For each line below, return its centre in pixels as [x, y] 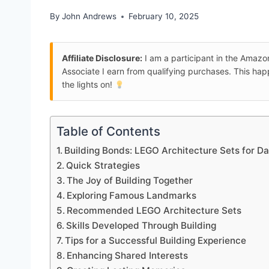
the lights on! [88, 85]
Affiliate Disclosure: [102, 58]
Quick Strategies [103, 166]
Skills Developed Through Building [141, 226]
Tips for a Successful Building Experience [156, 241]
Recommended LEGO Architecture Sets [154, 211]
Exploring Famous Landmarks [132, 196]
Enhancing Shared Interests [128, 256]
